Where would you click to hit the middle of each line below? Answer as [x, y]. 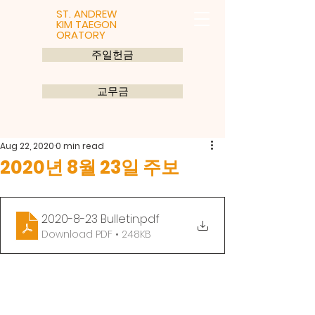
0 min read [80, 146]
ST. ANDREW [87, 14]
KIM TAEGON [86, 24]
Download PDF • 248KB [96, 234]
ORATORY [81, 35]
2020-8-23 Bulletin [90, 219]
